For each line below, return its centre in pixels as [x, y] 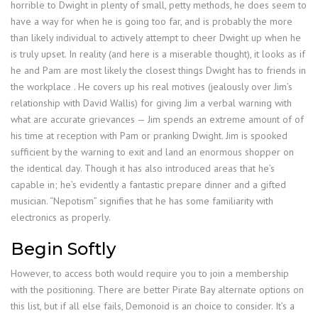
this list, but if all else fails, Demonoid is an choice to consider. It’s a [153, 306]
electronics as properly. [61, 217]
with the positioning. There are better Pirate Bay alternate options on [157, 289]
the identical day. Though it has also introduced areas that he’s [143, 168]
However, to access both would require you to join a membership [150, 273]
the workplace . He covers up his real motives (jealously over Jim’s [152, 86]
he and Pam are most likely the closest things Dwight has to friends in [158, 70]
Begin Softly [63, 248]
